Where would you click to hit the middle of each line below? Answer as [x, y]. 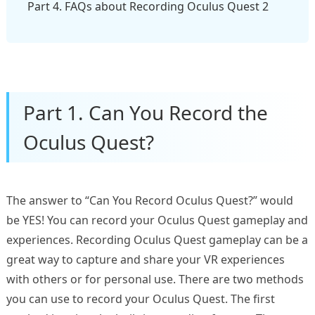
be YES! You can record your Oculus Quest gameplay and [157, 220]
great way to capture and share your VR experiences [145, 260]
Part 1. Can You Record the [145, 113]
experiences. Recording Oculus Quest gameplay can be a [157, 240]
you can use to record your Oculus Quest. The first [140, 299]
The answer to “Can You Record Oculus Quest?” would [149, 201]
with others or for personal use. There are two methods [155, 279]
